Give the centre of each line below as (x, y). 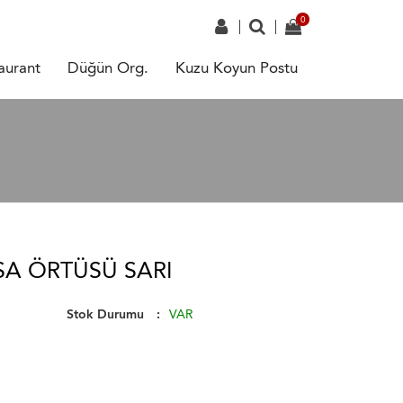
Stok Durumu (105, 314)
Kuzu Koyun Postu (237, 67)
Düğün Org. (108, 67)
